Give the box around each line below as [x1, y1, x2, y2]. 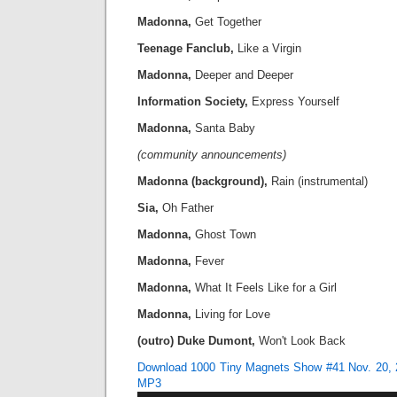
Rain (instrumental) [268, 174, 368, 188]
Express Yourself [248, 94, 339, 108]
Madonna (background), [137, 174, 268, 188]
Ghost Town [191, 227, 256, 241]
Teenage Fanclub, [137, 41, 234, 55]
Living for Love [191, 307, 270, 321]
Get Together [191, 14, 261, 28]
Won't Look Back [255, 333, 346, 347]
